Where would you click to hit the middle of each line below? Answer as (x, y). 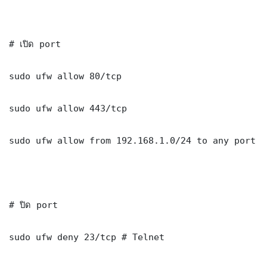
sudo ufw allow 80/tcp (65, 76)
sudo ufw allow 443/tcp (68, 108)
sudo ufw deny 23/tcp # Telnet (87, 237)
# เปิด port (35, 44)
